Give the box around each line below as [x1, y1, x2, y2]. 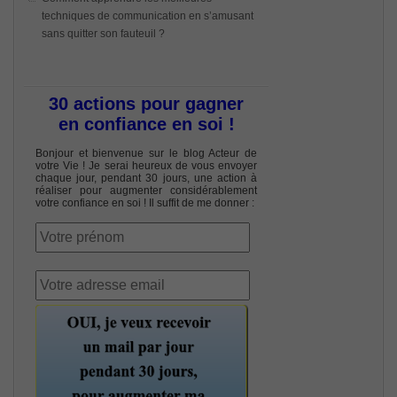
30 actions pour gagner [49, 94, 244, 114]
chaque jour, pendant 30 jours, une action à [35, 172, 257, 185]
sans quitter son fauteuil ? [42, 27, 165, 41]
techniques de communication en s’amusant [42, 10, 253, 23]
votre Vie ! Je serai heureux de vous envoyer [35, 160, 257, 173]
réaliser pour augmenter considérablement [35, 184, 257, 198]
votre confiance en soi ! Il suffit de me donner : [35, 197, 254, 210]
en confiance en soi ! [58, 114, 235, 135]
